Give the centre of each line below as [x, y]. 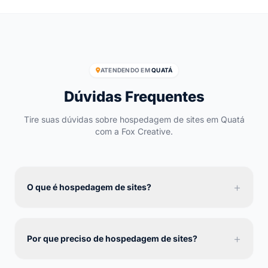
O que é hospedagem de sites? [89, 187]
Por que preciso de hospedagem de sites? [112, 238]
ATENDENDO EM [126, 70]
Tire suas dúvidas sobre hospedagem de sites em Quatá [134, 119]
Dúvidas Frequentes [134, 96]
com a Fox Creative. [134, 131]
